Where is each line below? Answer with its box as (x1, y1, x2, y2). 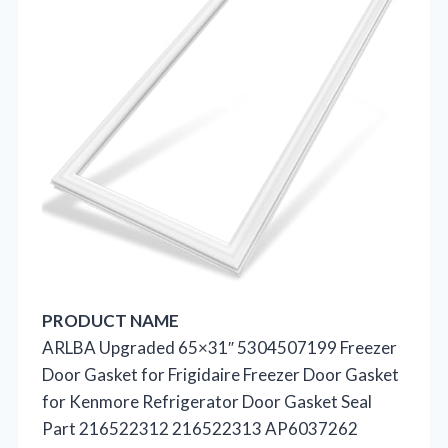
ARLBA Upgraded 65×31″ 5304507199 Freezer (42, 336, 397, 358)
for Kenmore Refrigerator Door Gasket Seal (42, 390, 372, 412)
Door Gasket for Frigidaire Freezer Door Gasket (42, 363, 399, 385)
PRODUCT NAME (42, 309, 179, 331)
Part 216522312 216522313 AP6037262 (42, 417, 358, 439)
